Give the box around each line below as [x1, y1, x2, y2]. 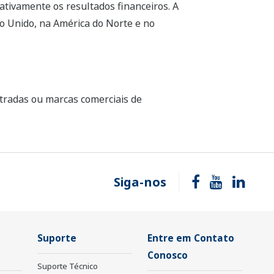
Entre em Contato [147, 232, 234, 245]
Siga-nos [114, 174, 166, 191]
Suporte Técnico [37, 261, 98, 272]
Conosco [147, 249, 188, 262]
